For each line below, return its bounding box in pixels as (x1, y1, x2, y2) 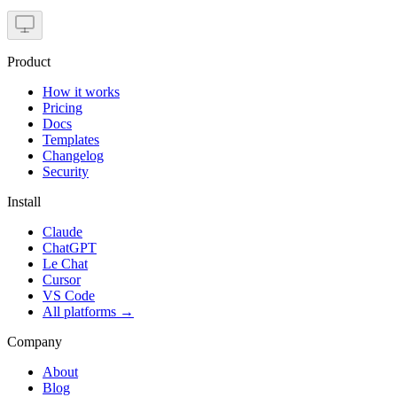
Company (7, 333, 62, 349)
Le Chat (43, 255, 88, 271)
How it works (43, 83, 120, 99)
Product (7, 53, 51, 69)
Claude (43, 223, 82, 239)
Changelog (43, 147, 104, 163)
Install (7, 193, 41, 209)
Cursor (43, 271, 81, 287)
